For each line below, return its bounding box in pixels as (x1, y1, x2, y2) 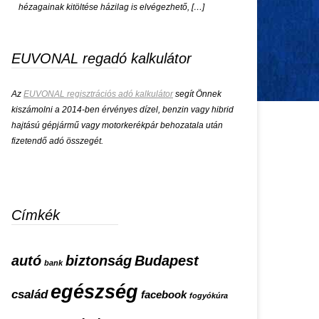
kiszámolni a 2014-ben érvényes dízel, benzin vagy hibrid (11, 105, 234, 115)
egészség (51, 281, 138, 303)
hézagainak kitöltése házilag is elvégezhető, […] (19, 2, 204, 12)
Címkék (11, 207, 60, 223)
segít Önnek (173, 89, 221, 99)
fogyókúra (189, 291, 228, 300)
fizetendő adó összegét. (11, 136, 103, 146)
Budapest (135, 253, 199, 268)
